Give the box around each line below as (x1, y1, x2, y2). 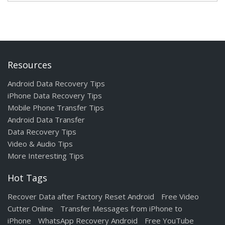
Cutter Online (8, 203, 53, 213)
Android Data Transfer (8, 115, 85, 125)
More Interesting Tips (8, 151, 84, 161)
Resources (8, 59, 52, 71)
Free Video (161, 191, 199, 201)
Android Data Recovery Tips (8, 78, 105, 88)
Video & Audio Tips (8, 139, 73, 149)
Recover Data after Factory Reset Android (8, 191, 154, 201)
